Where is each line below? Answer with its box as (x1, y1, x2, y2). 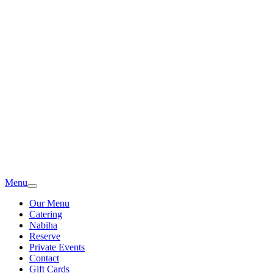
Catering (29, 209, 62, 219)
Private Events (29, 242, 85, 252)
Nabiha (29, 220, 57, 230)
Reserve (29, 231, 60, 241)
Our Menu (29, 198, 69, 208)
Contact (29, 253, 59, 263)
